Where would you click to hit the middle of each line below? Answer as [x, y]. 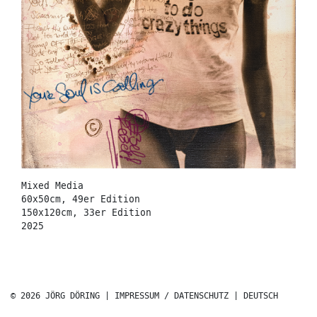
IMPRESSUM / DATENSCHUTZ [172, 296]
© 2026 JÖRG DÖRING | [63, 296]
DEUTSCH [261, 296]
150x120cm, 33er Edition [86, 213]
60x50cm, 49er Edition [81, 199]
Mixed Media [52, 186]
